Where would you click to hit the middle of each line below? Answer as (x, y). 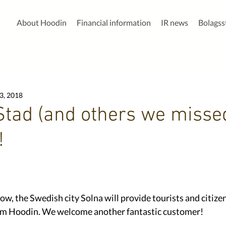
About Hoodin (42, 22)
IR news (175, 22)
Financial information (114, 22)
